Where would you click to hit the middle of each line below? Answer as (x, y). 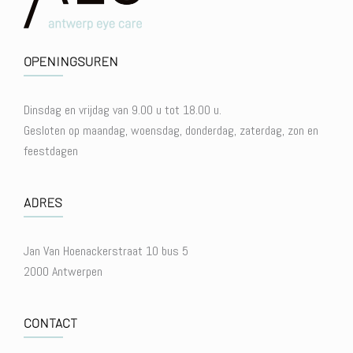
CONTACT (50, 322)
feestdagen (51, 150)
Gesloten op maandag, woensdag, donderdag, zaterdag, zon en (171, 130)
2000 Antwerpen (63, 271)
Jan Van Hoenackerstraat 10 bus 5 (106, 251)
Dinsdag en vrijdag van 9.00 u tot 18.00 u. (123, 110)
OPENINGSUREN (71, 61)
